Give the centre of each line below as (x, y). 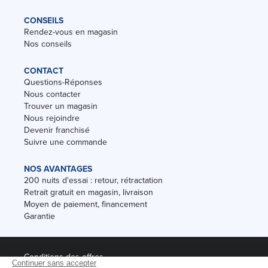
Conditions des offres (64, 257)
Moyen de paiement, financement (86, 204)
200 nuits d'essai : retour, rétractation (93, 180)
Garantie (39, 216)
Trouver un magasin (61, 106)
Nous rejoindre (52, 118)
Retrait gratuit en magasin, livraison (89, 192)
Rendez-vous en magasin (71, 32)
